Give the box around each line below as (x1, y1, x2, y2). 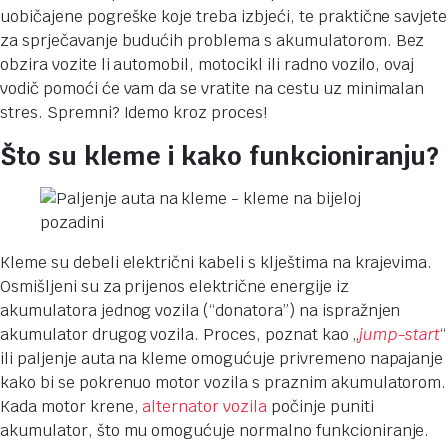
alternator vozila (142, 395, 267, 417)
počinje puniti (266, 395, 374, 417)
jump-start (358, 323, 441, 345)
